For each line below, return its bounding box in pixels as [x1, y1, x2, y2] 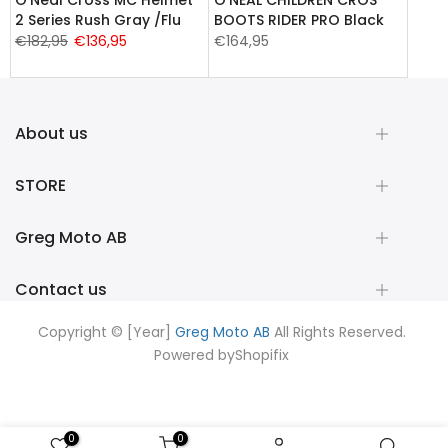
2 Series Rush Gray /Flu [15, 9, 181, 30]
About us [15, 121, 88, 145]
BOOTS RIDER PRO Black [214, 9, 384, 30]
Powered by [154, 344, 235, 365]
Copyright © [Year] [37, 321, 175, 342]
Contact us [15, 277, 107, 301]
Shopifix [235, 344, 289, 365]
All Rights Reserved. [269, 321, 406, 342]
